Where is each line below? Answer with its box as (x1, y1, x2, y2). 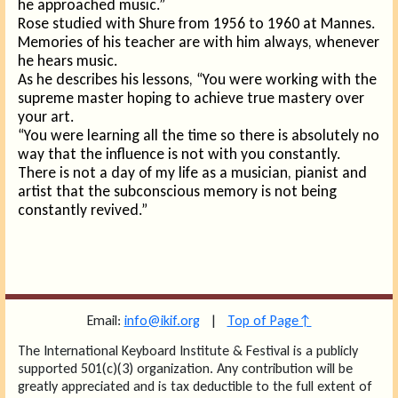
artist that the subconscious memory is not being (18, 181, 337, 201)
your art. (18, 107, 74, 126)
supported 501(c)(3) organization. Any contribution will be (18, 360, 353, 377)
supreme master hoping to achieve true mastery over (18, 88, 364, 107)
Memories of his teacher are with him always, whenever (18, 32, 379, 52)
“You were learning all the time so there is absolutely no (18, 125, 379, 145)
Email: (86, 312, 124, 329)
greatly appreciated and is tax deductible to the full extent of (18, 378, 372, 394)
